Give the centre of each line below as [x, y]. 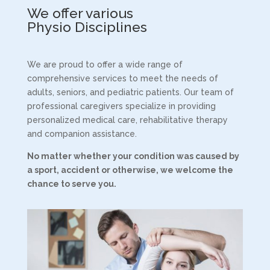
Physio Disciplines [87, 27]
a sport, [44, 170]
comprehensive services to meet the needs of [122, 78]
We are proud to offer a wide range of [105, 64]
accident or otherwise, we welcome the [147, 170]
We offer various [80, 13]
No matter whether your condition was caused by [133, 156]
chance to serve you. [71, 184]
